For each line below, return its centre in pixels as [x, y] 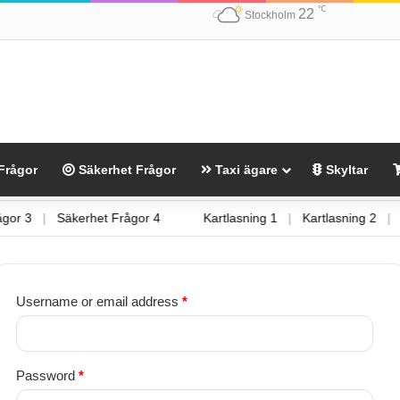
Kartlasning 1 [261, 217]
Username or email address [99, 301]
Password [47, 375]
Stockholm [270, 15]
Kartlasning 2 [360, 217]
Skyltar [345, 169]
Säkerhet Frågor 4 [129, 217]
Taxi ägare [245, 169]
